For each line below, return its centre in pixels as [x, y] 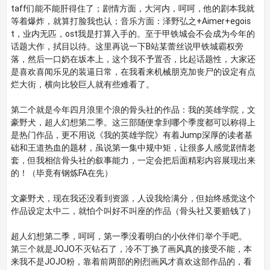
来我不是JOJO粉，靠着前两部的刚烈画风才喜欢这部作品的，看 [131, 262]
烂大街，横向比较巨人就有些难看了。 [82, 84]
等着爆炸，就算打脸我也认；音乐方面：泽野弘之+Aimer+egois [130, 21]
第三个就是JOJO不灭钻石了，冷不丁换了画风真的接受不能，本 [131, 249]
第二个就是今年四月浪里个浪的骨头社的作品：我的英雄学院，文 [133, 110]
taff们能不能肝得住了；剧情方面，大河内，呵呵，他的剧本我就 [132, 8]
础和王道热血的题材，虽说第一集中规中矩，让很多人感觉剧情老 [133, 148]
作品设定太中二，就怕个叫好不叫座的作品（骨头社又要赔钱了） [133, 211]
